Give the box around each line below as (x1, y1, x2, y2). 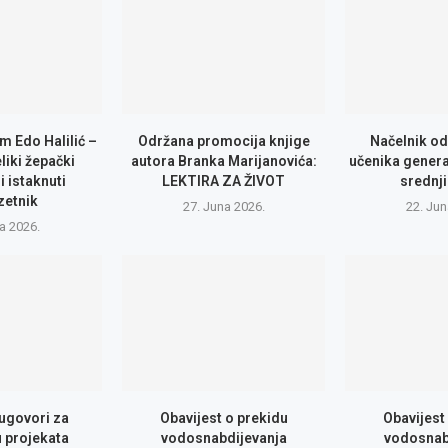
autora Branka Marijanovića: (130, 153, 317, 170)
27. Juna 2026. (182, 199, 265, 215)
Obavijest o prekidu (159, 409, 288, 426)
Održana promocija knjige (137, 133, 310, 150)
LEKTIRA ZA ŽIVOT (162, 173, 286, 190)
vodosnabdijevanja (160, 429, 287, 446)
